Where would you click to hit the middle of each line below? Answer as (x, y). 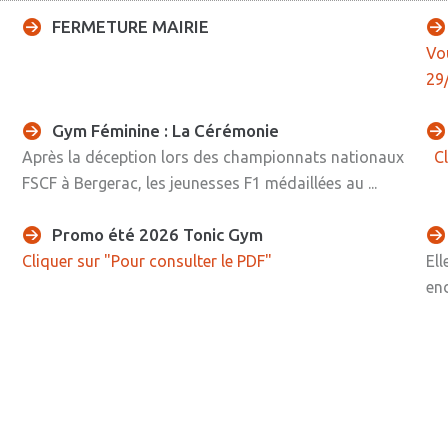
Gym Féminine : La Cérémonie (166, 130)
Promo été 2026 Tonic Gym (158, 234)
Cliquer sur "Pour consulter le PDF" (147, 260)
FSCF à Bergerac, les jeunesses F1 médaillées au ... (200, 182)
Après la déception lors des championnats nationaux (213, 156)
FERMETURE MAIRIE (131, 26)
